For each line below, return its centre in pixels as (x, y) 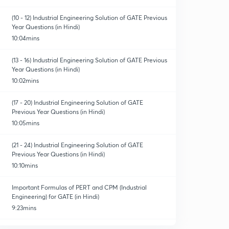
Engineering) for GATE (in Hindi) (56, 197)
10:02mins (26, 81)
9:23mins (24, 208)
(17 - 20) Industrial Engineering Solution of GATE (78, 102)
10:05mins (26, 123)
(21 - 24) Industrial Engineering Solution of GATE (78, 145)
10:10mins (25, 165)
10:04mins (26, 38)
